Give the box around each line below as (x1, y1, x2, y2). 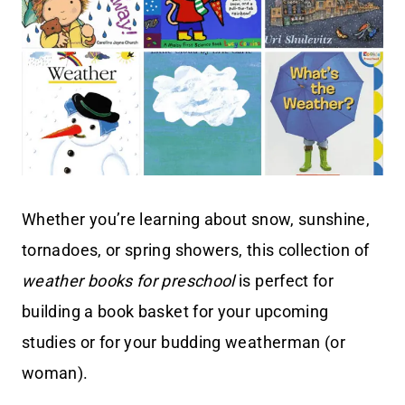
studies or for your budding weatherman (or (22, 333, 346, 353)
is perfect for (234, 271, 334, 291)
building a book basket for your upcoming (22, 302, 329, 322)
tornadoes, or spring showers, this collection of (22, 240, 370, 260)
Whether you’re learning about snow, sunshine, (22, 210, 371, 230)
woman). (22, 363, 89, 383)
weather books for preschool (22, 271, 235, 291)
